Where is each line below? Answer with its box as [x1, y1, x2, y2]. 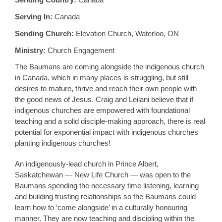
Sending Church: [15, 29, 74, 38]
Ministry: [15, 46, 46, 55]
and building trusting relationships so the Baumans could [15, 192, 196, 201]
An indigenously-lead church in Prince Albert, [15, 159, 159, 168]
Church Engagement [46, 46, 114, 55]
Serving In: [15, 12, 53, 21]
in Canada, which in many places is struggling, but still [15, 73, 188, 82]
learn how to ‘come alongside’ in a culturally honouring [15, 203, 187, 212]
